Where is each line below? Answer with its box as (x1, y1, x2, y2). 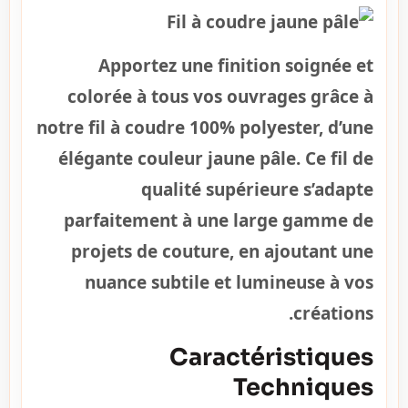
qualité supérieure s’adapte (141, 178, 373, 202)
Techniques (233, 372, 373, 402)
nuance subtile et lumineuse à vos (85, 270, 373, 295)
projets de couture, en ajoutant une (71, 240, 373, 264)
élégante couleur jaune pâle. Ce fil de (58, 147, 373, 171)
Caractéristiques (169, 342, 373, 372)
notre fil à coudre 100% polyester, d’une (36, 116, 373, 140)
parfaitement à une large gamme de (64, 209, 373, 233)
